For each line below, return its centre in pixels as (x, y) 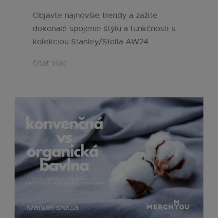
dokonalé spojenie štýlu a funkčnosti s (104, 29)
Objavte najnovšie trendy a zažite (95, 16)
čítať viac (50, 63)
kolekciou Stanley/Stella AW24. (91, 42)
